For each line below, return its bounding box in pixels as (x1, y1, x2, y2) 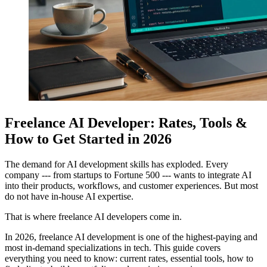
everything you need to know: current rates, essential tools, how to (5, 253, 253, 264)
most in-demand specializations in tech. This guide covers (5, 243, 221, 253)
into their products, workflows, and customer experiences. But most (5, 181, 258, 191)
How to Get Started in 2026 (5, 131, 172, 147)
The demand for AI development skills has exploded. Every (5, 159, 228, 170)
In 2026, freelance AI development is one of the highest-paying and (5, 232, 257, 243)
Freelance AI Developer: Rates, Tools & (5, 115, 247, 131)
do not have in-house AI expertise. (5, 191, 133, 202)
